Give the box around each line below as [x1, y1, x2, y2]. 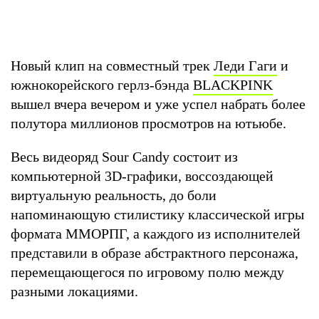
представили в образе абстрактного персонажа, [11, 244, 298, 261]
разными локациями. [11, 283, 142, 299]
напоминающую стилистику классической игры [11, 206, 304, 222]
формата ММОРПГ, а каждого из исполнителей [11, 225, 300, 241]
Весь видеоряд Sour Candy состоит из [11, 148, 238, 164]
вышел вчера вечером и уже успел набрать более [11, 95, 305, 112]
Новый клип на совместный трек [11, 57, 214, 73]
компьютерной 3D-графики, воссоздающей [11, 167, 273, 184]
